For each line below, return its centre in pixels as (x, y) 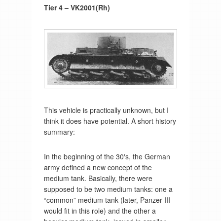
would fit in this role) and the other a (100, 211)
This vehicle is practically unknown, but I (106, 110)
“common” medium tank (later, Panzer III (107, 200)
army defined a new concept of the (98, 167)
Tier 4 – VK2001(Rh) (77, 7)
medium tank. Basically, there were (98, 178)
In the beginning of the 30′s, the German (107, 157)
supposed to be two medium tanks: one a (108, 189)
